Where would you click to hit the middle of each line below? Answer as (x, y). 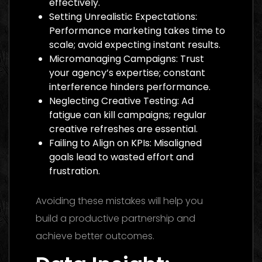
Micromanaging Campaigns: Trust (127, 58)
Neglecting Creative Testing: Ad (121, 101)
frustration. (75, 171)
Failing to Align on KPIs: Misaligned (125, 143)
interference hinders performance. (130, 87)
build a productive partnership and (116, 218)
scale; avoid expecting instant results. (135, 44)
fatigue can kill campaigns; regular (128, 115)
